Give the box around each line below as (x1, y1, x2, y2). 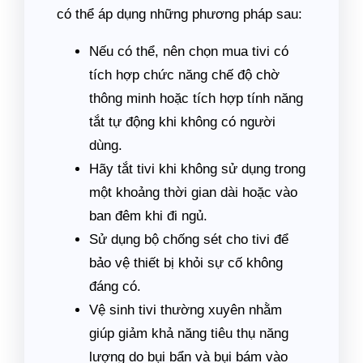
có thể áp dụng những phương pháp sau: (57, 6, 302, 22)
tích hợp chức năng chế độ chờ (89, 67, 280, 83)
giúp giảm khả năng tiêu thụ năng (89, 326, 288, 341)
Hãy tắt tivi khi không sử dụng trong (89, 161, 305, 177)
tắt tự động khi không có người (89, 114, 275, 130)
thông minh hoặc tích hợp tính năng (89, 91, 303, 106)
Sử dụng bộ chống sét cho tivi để (89, 232, 288, 247)
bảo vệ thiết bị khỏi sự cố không (89, 255, 283, 271)
